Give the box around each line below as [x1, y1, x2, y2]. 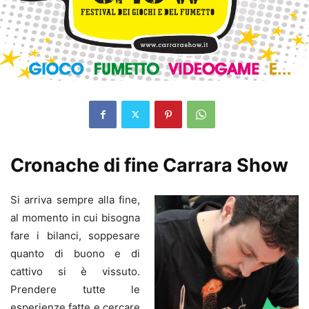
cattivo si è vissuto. [10, 264, 140, 278]
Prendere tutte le [10, 282, 140, 296]
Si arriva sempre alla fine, [10, 192, 140, 206]
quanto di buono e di [10, 246, 140, 260]
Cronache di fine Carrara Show [10, 153, 288, 177]
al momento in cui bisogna [10, 210, 140, 224]
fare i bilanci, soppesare [10, 228, 140, 242]
